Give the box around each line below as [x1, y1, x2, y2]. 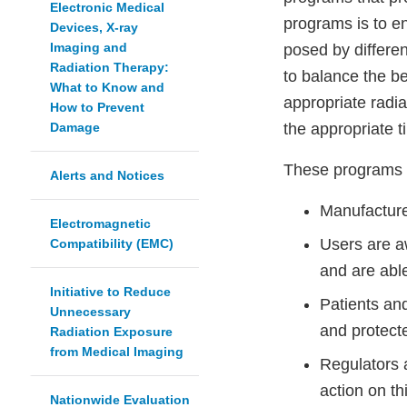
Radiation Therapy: [50, 60, 169, 75]
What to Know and [50, 80, 164, 95]
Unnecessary [50, 304, 131, 320]
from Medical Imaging [50, 344, 184, 360]
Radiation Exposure [50, 324, 173, 340]
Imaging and [50, 40, 127, 55]
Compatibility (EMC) [50, 236, 174, 252]
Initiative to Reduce [50, 284, 171, 300]
